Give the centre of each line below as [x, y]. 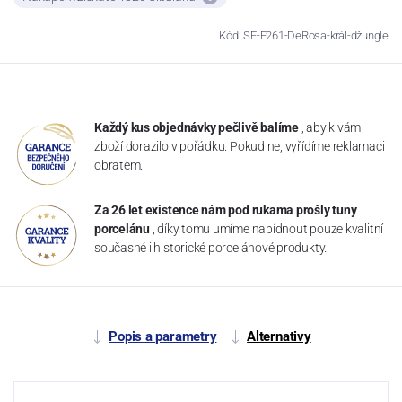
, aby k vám [331, 127]
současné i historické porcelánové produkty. [211, 247]
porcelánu [122, 228]
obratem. [119, 165]
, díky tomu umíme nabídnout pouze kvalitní [268, 228]
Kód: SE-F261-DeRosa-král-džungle [304, 35]
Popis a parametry [163, 336]
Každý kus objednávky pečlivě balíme [197, 127]
